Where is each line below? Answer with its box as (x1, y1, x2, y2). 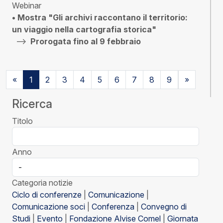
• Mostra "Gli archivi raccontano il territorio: (12, 12, 188, 23)
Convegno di (141, 202, 187, 212)
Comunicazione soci (12, 202, 85, 212)
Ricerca (12, 97, 52, 111)
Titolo (12, 116, 33, 126)
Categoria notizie (12, 178, 73, 188)
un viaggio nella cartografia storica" (12, 24, 156, 35)
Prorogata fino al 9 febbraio (28, 36, 141, 47)
